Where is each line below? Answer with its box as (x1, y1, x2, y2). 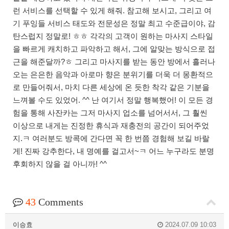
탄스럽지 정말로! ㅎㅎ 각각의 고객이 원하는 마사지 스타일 (13, 32, 213, 41)
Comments (36, 196, 83, 208)
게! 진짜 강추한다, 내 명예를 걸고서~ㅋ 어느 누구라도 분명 (13, 147, 214, 156)
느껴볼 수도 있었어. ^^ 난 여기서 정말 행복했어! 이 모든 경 (13, 96, 213, 105)
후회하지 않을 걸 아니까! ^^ (13, 159, 107, 169)
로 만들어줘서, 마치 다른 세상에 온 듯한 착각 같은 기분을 (13, 83, 210, 92)
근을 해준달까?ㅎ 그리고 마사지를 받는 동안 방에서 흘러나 (13, 57, 215, 66)
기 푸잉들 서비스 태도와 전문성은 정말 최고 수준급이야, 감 (13, 19, 215, 28)
